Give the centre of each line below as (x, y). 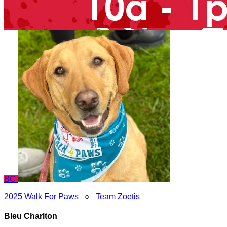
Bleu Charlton (31, 216)
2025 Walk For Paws (41, 196)
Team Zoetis (118, 196)
